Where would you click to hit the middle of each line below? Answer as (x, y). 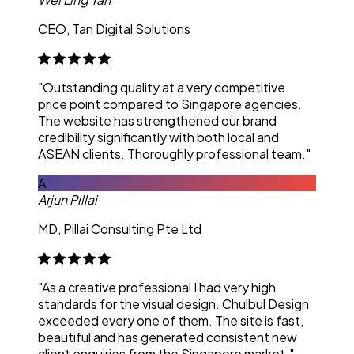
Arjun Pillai (68, 199)
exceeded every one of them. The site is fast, (171, 320)
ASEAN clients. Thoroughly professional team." (174, 153)
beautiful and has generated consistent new (168, 337)
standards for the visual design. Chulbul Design (173, 303)
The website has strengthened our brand (157, 120)
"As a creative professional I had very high (157, 287)
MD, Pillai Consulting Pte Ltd (120, 228)
